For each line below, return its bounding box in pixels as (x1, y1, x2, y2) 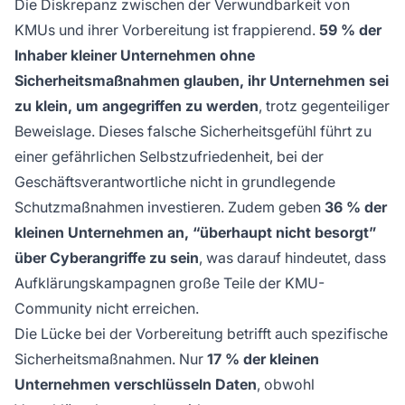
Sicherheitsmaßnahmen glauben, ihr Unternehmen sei (14, 71, 389, 90)
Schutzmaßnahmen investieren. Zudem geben (14, 198, 325, 217)
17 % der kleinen (207, 350, 319, 369)
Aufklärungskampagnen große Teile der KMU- (14, 274, 325, 293)
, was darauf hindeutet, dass (199, 249, 386, 268)
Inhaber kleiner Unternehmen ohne (14, 46, 255, 65)
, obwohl (257, 375, 315, 394)
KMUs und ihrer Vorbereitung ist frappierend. (14, 21, 319, 40)
